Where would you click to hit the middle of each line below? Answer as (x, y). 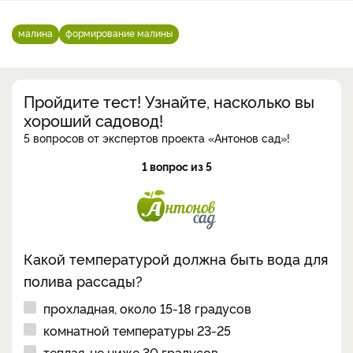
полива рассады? (83, 280)
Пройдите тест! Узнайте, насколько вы (169, 100)
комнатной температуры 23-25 (137, 330)
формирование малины (119, 32)
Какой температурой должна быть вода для (176, 258)
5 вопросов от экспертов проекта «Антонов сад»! (157, 137)
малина (35, 32)
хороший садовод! (93, 119)
